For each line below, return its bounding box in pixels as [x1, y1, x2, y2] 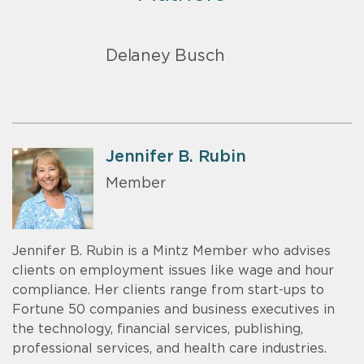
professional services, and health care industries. [12, 342, 327, 356]
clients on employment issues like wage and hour [12, 264, 334, 278]
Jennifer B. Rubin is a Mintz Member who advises [12, 245, 331, 258]
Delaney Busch [106, 48, 225, 65]
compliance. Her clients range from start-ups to [12, 284, 324, 297]
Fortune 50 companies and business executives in [12, 303, 335, 317]
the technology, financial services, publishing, [12, 323, 303, 336]
